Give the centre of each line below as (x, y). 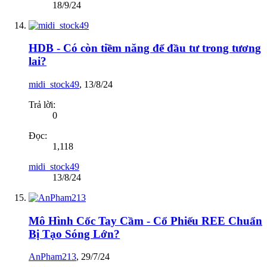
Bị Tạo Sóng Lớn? (74, 234)
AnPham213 (52, 257)
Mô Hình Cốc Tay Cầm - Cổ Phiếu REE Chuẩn (145, 221)
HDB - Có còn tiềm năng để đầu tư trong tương (145, 48)
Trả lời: (42, 105)
